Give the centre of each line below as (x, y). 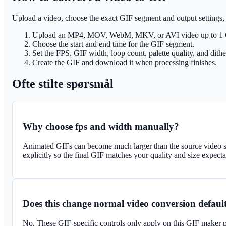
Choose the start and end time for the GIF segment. (113, 44)
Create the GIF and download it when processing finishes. (125, 63)
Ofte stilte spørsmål (63, 84)
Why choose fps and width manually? (101, 126)
